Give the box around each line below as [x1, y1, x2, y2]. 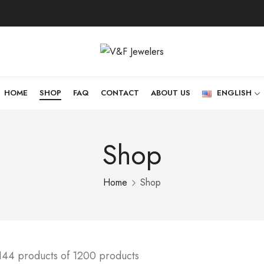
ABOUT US [151, 87, 191, 99]
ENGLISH [216, 87, 252, 99]
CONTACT [101, 87, 140, 99]
